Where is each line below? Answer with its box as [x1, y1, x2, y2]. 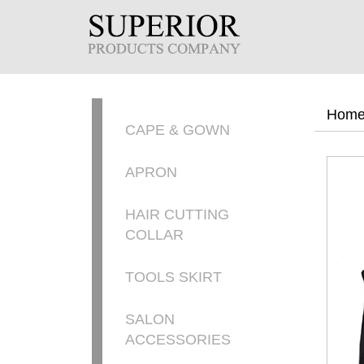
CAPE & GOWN [124, 122, 230, 138]
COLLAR [124, 227, 184, 243]
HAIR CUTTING [124, 206, 229, 223]
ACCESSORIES [124, 331, 231, 348]
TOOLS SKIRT [124, 269, 222, 285]
